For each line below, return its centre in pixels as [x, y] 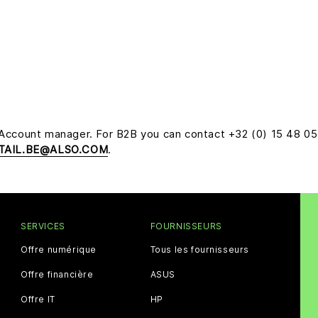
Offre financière [57, 274]
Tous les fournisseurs [200, 249]
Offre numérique [59, 249]
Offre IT [38, 299]
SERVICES [43, 226]
